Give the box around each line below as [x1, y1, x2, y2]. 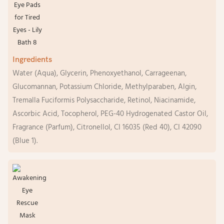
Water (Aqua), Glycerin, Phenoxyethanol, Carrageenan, [12, 67, 186, 80]
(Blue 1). [12, 135, 37, 147]
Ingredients [12, 55, 52, 64]
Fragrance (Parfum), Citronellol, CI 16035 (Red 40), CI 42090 [12, 121, 201, 134]
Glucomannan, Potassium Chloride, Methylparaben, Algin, [12, 81, 196, 93]
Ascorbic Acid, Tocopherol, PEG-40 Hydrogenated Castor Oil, [12, 108, 208, 120]
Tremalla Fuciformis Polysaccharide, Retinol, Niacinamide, [12, 94, 195, 107]
